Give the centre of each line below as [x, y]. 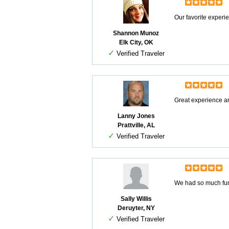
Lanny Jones [136, 116]
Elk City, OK [136, 42]
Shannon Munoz [136, 33]
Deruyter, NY [136, 208]
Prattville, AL [136, 125]
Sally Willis [136, 199]
